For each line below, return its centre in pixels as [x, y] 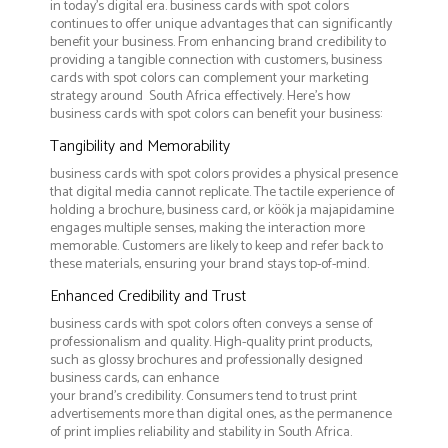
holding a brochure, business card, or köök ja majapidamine [222, 211]
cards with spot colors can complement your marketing [209, 79]
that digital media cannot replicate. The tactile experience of [222, 193]
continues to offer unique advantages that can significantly [221, 25]
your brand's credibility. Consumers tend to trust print [203, 397]
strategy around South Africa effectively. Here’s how [200, 97]
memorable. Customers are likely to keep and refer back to [216, 247]
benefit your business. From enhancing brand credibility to [218, 43]
